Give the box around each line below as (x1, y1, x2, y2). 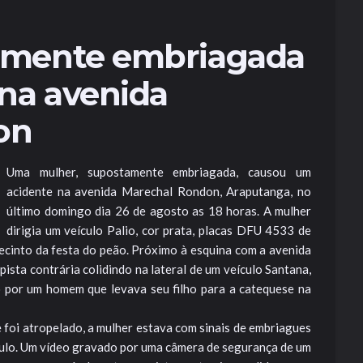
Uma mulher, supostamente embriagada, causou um (6, 164, 311, 179)
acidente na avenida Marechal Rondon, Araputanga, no (6, 184, 311, 199)
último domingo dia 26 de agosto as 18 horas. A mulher (6, 203, 311, 218)
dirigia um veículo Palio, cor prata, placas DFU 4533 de (6, 223, 311, 237)
